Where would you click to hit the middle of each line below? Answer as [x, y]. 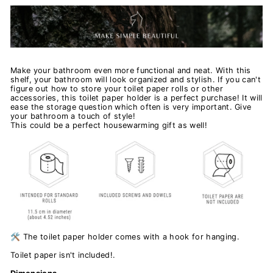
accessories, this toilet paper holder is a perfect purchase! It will [136, 97]
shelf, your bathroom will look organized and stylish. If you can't [136, 79]
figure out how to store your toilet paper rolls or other [117, 88]
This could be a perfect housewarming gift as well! [109, 125]
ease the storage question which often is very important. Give [131, 107]
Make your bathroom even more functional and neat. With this [131, 70]
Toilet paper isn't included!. [63, 255]
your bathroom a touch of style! [73, 116]
